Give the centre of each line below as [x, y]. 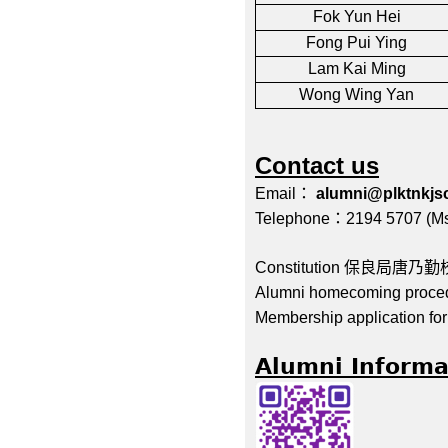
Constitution [299, 268]
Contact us [317, 166]
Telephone [292, 219]
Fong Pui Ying [356, 42]
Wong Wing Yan [356, 94]
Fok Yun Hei [356, 16]
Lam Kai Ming [356, 68]
